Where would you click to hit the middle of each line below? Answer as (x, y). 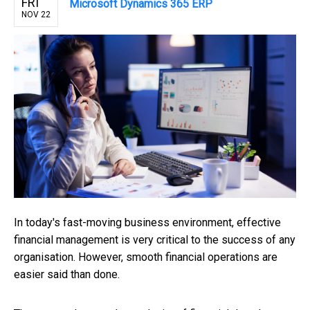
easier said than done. (68, 275)
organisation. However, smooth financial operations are (146, 257)
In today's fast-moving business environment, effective (147, 223)
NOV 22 (36, 14)
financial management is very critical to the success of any (155, 240)
